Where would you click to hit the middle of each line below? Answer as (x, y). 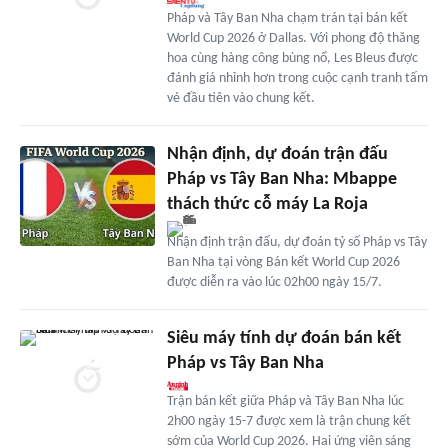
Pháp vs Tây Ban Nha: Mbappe (281, 179)
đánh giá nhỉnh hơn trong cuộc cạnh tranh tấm (297, 78)
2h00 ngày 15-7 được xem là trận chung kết (288, 421)
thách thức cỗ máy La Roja (267, 204)
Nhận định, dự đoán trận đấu (277, 154)
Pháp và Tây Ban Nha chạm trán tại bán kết (287, 18)
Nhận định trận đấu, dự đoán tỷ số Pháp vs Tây (296, 242)
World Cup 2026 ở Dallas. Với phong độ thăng (293, 38)
